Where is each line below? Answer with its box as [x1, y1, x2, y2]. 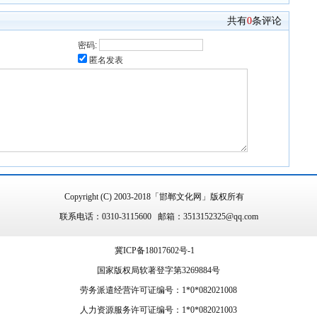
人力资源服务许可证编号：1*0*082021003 [80, 305, 237, 315]
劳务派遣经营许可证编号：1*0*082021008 [80, 285, 237, 295]
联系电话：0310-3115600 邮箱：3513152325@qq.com [59, 212, 258, 221]
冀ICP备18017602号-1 [114, 246, 195, 255]
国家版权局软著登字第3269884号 [97, 265, 220, 275]
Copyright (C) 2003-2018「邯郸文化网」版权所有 [64, 192, 253, 202]
